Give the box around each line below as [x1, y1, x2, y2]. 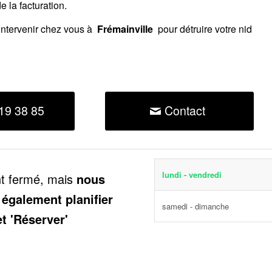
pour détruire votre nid [155, 22, 252, 36]
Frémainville [95, 22, 155, 36]
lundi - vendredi [162, 169, 222, 180]
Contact [164, 101, 205, 119]
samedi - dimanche [162, 200, 229, 212]
